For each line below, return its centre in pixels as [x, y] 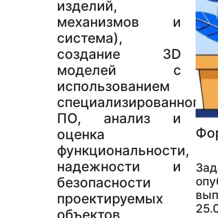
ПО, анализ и [119, 118]
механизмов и [119, 22]
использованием [113, 86]
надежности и [119, 167]
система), [90, 38]
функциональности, [123, 151]
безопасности [104, 183]
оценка [81, 135]
